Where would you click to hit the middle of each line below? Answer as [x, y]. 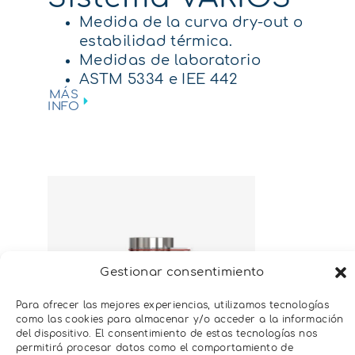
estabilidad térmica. [156, 42]
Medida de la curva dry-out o [191, 23]
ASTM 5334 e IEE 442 [158, 80]
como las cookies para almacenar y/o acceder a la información [180, 319]
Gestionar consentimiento [182, 272]
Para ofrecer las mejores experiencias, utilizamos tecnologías [172, 305]
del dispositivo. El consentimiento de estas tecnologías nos [167, 333]
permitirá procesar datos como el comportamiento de [155, 347]
